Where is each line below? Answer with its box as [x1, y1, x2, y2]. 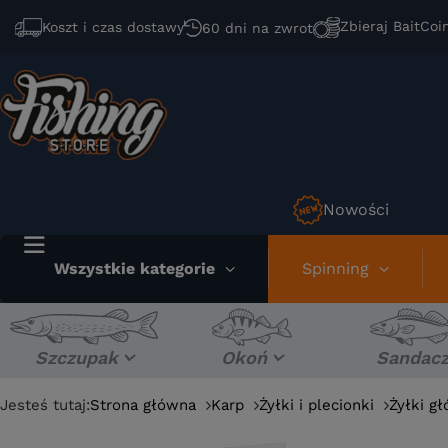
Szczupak [34, 347, 118, 368]
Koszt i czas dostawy [42, 19, 184, 35]
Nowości [322, 200, 389, 219]
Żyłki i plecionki [259, 396, 374, 414]
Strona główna [90, 396, 196, 414]
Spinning [301, 259, 369, 278]
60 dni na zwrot [202, 19, 313, 36]
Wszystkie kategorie [53, 259, 215, 278]
